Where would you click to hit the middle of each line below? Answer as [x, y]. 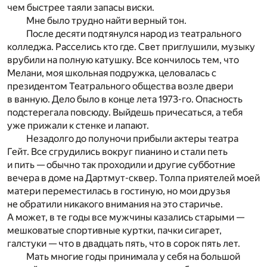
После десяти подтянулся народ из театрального [134, 34]
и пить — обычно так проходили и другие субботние [121, 165]
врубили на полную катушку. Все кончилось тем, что [123, 60]
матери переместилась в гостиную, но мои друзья [119, 191]
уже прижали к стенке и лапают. [78, 126]
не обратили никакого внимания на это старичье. [115, 204]
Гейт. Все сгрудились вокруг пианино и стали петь [117, 152]
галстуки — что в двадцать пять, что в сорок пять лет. [124, 244]
